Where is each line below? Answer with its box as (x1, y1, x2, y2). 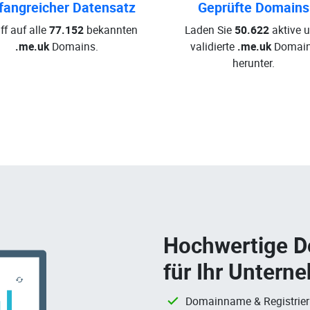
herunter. (232, 55, 275, 71)
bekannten (83, 22, 138, 37)
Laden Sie (185, 22, 235, 37)
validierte (190, 39, 237, 54)
